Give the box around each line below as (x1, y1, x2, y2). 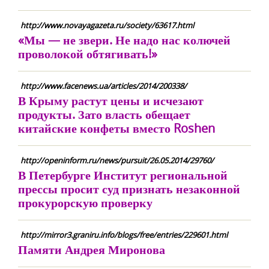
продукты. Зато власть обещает (18, 106, 190, 122)
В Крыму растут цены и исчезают (18, 92, 204, 109)
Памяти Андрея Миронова (18, 241, 165, 258)
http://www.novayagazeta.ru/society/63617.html (20, 20, 194, 31)
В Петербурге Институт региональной (18, 167, 228, 183)
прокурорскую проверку (18, 195, 153, 211)
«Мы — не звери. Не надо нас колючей (18, 32, 231, 48)
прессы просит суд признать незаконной (18, 181, 240, 197)
